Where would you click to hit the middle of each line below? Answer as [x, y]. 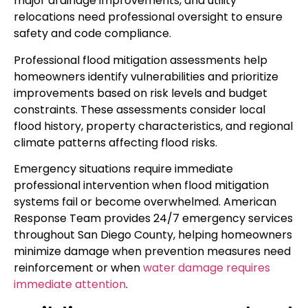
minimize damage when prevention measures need [152, 251]
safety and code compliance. [92, 34]
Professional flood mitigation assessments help [141, 60]
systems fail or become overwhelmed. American [145, 202]
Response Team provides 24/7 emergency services [153, 218]
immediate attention [70, 284]
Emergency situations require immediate [123, 169]
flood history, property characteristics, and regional [153, 126]
